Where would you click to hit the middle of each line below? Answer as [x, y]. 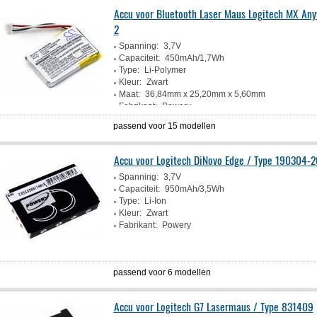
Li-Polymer [165, 70]
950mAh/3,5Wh [194, 189]
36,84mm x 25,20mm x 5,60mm [205, 94]
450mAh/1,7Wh [194, 58]
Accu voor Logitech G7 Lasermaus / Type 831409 [213, 306]
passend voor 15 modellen [165, 126]
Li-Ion [155, 201]
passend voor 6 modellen [162, 272]
